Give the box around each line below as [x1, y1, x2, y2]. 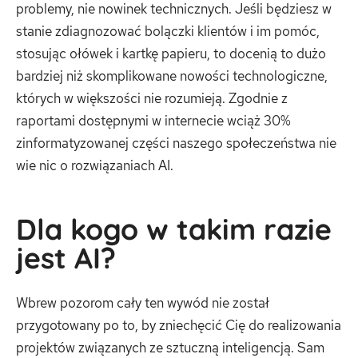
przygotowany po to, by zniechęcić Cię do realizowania [16, 316, 341, 334]
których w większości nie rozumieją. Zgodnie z [16, 89, 288, 107]
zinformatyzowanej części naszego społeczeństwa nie [16, 133, 336, 152]
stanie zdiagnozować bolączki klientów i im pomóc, [16, 22, 320, 40]
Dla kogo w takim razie [16, 210, 332, 247]
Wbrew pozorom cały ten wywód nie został [16, 293, 269, 312]
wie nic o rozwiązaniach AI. [16, 156, 173, 174]
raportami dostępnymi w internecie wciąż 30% [16, 111, 291, 129]
